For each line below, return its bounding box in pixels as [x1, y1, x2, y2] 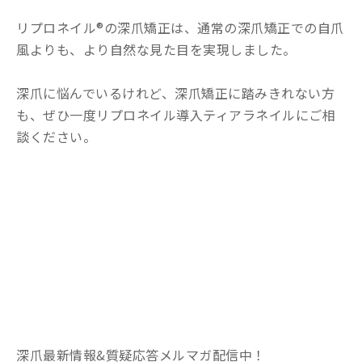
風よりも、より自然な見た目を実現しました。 [16, 39, 297, 59]
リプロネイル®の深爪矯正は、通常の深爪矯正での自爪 [16, 17, 344, 37]
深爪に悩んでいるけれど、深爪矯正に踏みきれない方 [16, 82, 335, 103]
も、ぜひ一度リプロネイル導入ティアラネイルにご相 [16, 104, 335, 124]
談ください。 [16, 126, 96, 146]
